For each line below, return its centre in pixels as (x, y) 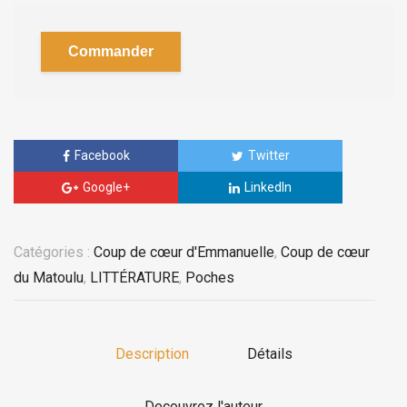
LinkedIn (268, 187)
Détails (269, 354)
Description (152, 354)
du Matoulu (49, 278)
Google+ (106, 187)
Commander (111, 51)
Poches (210, 278)
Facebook (102, 155)
